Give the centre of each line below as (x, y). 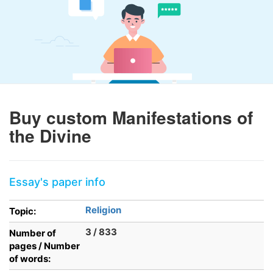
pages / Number (44, 246)
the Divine (50, 136)
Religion (103, 210)
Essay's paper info (57, 182)
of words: (30, 259)
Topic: (23, 211)
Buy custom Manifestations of (131, 117)
